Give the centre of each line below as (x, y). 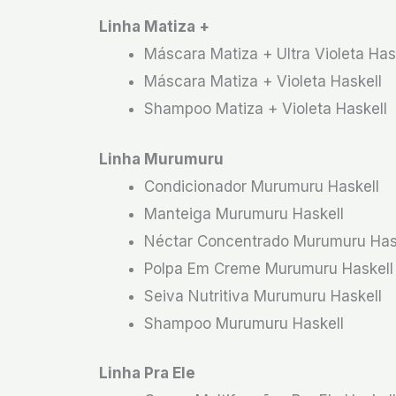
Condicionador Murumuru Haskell (262, 186)
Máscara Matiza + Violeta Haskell (263, 81)
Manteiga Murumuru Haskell (244, 213)
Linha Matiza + (154, 27)
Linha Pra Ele (147, 373)
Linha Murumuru (161, 159)
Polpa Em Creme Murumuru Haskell (269, 268)
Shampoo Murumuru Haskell (244, 323)
